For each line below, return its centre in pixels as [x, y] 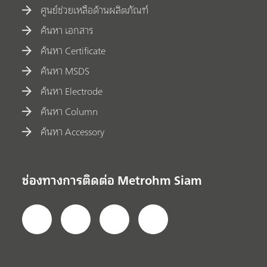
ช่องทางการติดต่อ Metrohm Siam [112, 180]
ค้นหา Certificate [73, 50]
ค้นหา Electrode [72, 91]
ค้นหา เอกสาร [67, 30]
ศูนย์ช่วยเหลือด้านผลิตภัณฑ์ [95, 10]
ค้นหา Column [69, 111]
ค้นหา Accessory [73, 131]
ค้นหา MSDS [65, 71]
